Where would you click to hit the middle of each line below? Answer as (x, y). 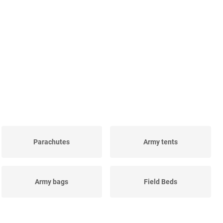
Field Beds (161, 182)
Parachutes (52, 142)
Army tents (161, 142)
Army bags (52, 182)
